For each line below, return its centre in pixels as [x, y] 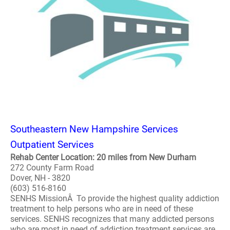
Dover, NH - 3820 [40, 178]
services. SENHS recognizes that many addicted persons [112, 219]
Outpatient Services [52, 145]
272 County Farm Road [52, 168]
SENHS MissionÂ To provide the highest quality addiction [115, 198]
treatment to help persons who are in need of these [102, 209]
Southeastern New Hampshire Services [94, 129]
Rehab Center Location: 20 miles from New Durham [103, 157]
